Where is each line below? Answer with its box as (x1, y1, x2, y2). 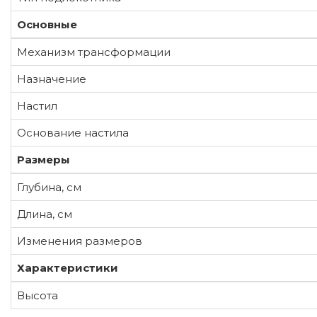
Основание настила (17, 125, 129, 139)
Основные (17, 17, 77, 31)
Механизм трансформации (17, 45, 171, 59)
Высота (17, 288, 58, 302)
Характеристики (17, 260, 118, 275)
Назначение (17, 71, 86, 86)
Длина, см (17, 207, 72, 221)
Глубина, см (17, 180, 81, 194)
